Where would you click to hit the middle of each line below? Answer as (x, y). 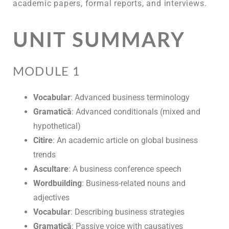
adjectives (51, 197)
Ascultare (51, 169)
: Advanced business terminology (130, 97)
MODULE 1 (47, 72)
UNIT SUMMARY (99, 41)
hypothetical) (57, 126)
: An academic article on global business (125, 140)
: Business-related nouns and (134, 183)
